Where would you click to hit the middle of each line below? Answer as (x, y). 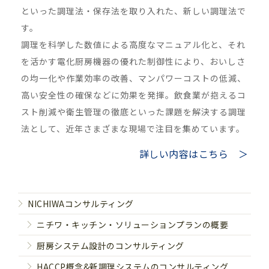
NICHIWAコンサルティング (81, 203)
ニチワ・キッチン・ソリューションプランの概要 (132, 224)
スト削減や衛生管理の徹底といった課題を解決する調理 (134, 111)
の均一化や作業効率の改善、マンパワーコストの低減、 (134, 78)
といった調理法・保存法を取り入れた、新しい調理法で (134, 11)
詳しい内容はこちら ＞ (193, 153)
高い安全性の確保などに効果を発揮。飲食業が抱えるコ (134, 95)
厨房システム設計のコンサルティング (110, 245)
